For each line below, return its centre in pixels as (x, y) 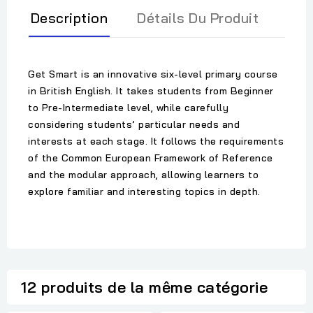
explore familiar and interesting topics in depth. (144, 192)
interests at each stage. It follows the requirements (156, 141)
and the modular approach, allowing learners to (143, 175)
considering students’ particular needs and (134, 125)
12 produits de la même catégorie (144, 287)
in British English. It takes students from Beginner (151, 91)
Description (69, 18)
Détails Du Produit (198, 18)
